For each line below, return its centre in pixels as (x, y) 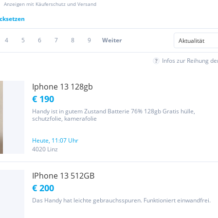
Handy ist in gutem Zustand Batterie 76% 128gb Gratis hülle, (114, 111)
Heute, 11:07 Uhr (55, 140)
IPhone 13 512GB (63, 176)
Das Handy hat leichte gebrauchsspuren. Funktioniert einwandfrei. (121, 200)
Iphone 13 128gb (63, 87)
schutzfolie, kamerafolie (64, 118)
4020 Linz (45, 149)
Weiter (112, 40)
